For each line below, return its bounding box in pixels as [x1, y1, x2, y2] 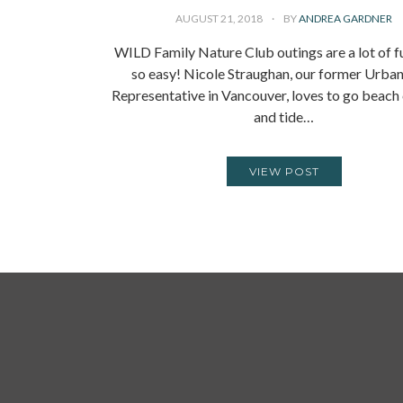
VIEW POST [248, 164, 319, 178]
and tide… [254, 107, 315, 125]
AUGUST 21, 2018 [175, 11, 265, 25]
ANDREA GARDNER [299, 11, 393, 25]
